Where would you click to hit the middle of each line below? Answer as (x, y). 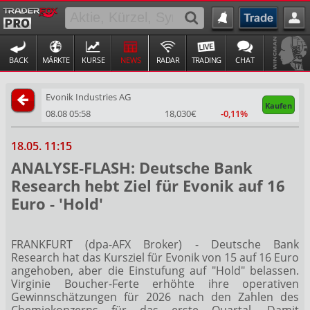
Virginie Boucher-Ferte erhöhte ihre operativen (155, 283)
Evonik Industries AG (88, 97)
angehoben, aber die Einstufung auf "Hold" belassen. (155, 270)
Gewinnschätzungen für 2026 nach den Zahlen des (155, 297)
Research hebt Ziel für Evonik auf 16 (148, 185)
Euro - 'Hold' (57, 203)
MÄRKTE (56, 60)
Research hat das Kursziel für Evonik (107, 257)
